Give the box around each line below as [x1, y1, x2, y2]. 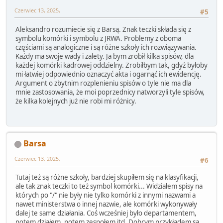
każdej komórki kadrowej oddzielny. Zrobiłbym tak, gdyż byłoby [15, 60, 208, 70]
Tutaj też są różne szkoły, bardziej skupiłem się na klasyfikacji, [15, 173, 199, 182]
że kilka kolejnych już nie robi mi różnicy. [15, 96, 136, 106]
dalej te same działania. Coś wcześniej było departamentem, [15, 209, 197, 218]
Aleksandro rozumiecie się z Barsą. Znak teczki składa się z [15, 24, 191, 34]
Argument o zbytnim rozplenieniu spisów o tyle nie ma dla [15, 78, 191, 88]
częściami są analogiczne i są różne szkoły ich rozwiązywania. [15, 42, 197, 52]
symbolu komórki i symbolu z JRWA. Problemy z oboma [15, 33, 181, 43]
